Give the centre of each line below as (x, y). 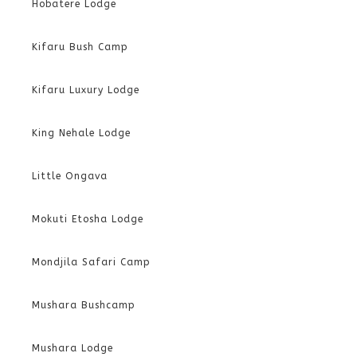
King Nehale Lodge (81, 133)
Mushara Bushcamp (84, 305)
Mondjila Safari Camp (91, 262)
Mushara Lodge (73, 348)
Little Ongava (70, 176)
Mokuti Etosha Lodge (88, 219)
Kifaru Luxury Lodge (86, 90)
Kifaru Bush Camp (80, 47)
